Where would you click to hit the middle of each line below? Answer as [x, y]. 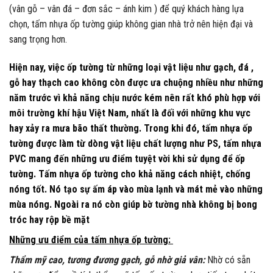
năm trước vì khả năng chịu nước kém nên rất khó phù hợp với [135, 97]
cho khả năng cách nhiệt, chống [184, 174]
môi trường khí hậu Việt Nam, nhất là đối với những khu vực [130, 113]
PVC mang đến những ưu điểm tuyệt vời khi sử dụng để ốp [127, 158]
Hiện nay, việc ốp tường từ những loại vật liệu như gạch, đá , [131, 67]
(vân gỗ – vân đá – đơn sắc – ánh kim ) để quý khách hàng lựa [126, 9]
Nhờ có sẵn [229, 260]
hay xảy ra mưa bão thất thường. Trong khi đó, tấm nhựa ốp [131, 128]
